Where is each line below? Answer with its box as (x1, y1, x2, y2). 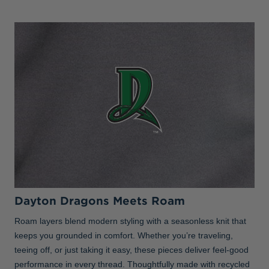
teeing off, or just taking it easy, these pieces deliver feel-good (14, 245, 249, 255)
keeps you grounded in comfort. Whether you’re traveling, (14, 231, 233, 241)
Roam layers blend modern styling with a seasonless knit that (14, 216, 246, 226)
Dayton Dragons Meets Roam (14, 194, 185, 208)
